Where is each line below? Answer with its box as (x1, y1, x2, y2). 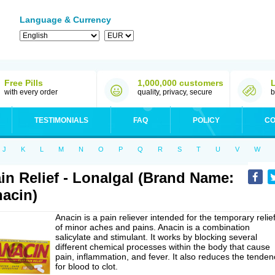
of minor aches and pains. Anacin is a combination (55, 222, 250, 232)
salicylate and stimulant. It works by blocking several (55, 232, 257, 242)
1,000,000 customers (137, 78, 223, 88)
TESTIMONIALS (34, 116, 88, 125)
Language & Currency (20, 15, 111, 25)
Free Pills (4, 78, 43, 88)
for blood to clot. (55, 261, 118, 271)
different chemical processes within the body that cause (55, 242, 270, 252)
